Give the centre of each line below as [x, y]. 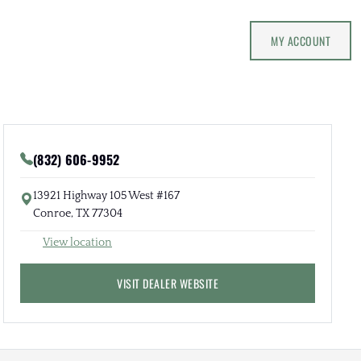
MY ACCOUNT [301, 40]
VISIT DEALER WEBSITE [168, 283]
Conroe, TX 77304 [78, 213]
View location [77, 242]
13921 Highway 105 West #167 [106, 195]
